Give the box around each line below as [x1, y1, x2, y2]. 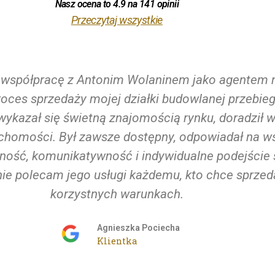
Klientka [96, 235, 137, 247]
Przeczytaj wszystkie [71, 14, 163, 26]
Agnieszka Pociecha [96, 223, 180, 233]
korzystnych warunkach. [50, 187, 184, 201]
